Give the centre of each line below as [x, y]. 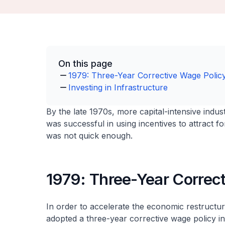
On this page [85, 64]
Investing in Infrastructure [118, 87]
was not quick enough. [89, 136]
